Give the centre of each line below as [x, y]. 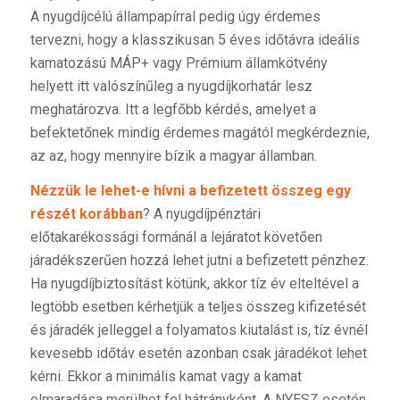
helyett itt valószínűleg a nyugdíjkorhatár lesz [171, 86]
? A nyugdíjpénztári [201, 214]
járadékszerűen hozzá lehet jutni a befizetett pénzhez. [199, 261]
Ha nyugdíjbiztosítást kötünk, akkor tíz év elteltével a [194, 284]
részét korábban [86, 214]
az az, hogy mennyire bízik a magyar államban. [173, 155]
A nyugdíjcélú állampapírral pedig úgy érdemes [175, 16]
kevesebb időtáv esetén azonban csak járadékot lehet [198, 354]
